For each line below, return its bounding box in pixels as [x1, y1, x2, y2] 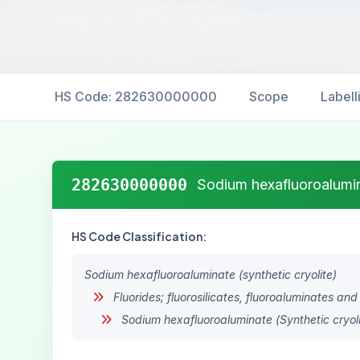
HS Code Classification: [72, 229, 207, 243]
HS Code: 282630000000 [55, 88, 217, 104]
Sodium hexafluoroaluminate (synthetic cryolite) [84, 268, 337, 281]
